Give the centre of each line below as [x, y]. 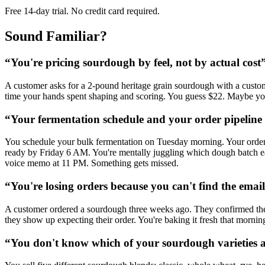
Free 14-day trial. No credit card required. [82, 11]
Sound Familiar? [56, 36]
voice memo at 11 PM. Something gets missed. [92, 163]
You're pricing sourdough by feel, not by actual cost [136, 63]
